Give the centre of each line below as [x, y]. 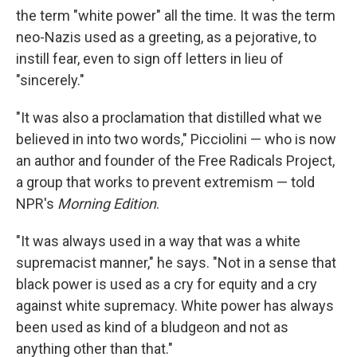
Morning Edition [107, 204]
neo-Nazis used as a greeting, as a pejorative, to [166, 37]
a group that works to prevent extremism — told [165, 182]
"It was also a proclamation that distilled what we [169, 118]
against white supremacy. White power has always [175, 306]
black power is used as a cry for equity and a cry [167, 284]
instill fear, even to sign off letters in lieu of [150, 59]
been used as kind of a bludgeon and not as [152, 327]
